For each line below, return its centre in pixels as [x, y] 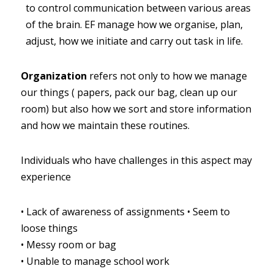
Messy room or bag [71, 245]
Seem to [211, 212]
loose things [49, 228]
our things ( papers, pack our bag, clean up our [129, 92]
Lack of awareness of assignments [106, 212]
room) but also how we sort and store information [136, 109]
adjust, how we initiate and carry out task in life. [134, 41]
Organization [54, 76]
